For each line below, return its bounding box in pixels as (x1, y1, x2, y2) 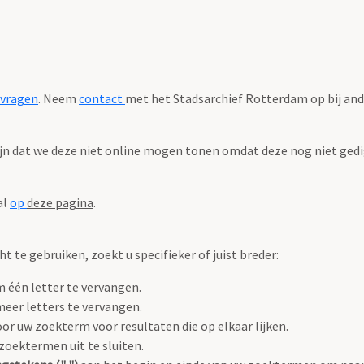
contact (79, 90, 125, 107)
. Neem (38, 90, 79, 107)
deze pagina (27, 194, 93, 211)
